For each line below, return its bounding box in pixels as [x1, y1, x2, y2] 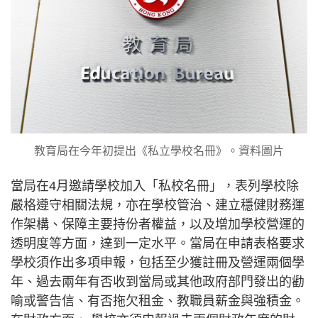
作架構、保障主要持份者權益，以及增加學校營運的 [11, 217, 305, 232]
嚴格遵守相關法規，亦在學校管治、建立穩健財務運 [11, 198, 305, 213]
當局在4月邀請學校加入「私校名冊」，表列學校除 [11, 179, 299, 194]
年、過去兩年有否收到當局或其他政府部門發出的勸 [11, 275, 305, 290]
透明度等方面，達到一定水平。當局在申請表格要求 [11, 236, 305, 251]
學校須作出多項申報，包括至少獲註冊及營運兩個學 [11, 256, 305, 270]
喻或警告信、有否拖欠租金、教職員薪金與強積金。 [11, 294, 305, 309]
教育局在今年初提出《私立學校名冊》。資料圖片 [34, 145, 284, 158]
